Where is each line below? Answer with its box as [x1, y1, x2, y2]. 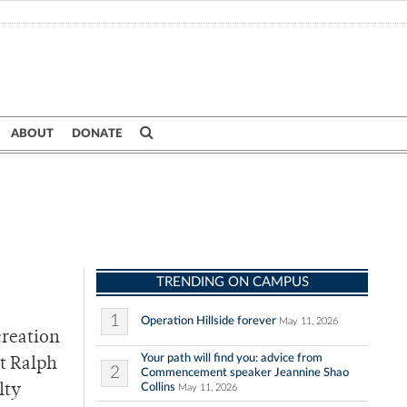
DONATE [72, 127, 122, 140]
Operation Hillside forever [141, 314, 276, 328]
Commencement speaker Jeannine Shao [141, 366, 349, 380]
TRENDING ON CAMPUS [155, 275, 309, 290]
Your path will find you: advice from [141, 352, 323, 365]
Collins [141, 381, 175, 394]
